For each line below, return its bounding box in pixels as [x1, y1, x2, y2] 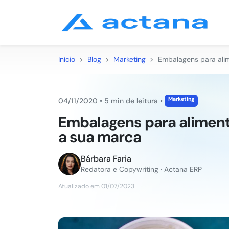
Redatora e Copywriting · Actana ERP [81, 165, 202, 174]
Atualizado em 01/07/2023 [58, 182, 134, 190]
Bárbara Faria [81, 153, 131, 164]
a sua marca [58, 127, 141, 147]
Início [58, 55, 75, 64]
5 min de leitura [104, 96, 158, 105]
